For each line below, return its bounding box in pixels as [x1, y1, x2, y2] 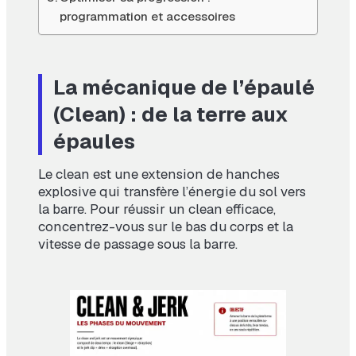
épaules [53, 128, 135, 156]
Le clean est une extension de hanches [38, 165, 280, 184]
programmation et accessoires [60, 9, 236, 25]
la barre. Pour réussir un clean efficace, [38, 200, 276, 219]
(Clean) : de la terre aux [53, 101, 288, 129]
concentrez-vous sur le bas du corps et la [38, 218, 293, 236]
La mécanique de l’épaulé [53, 74, 315, 102]
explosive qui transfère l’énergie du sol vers [38, 183, 306, 201]
